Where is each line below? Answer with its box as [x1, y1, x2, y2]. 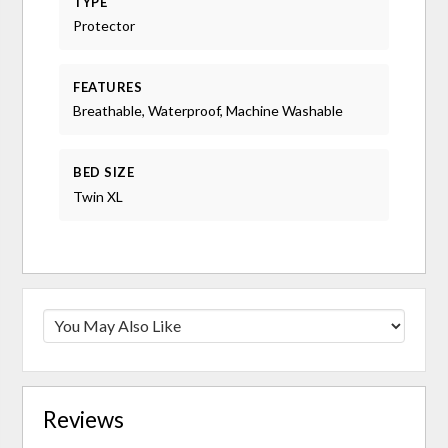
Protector [73, 17, 136, 35]
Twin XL [73, 187, 124, 205]
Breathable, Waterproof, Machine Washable [73, 102, 344, 120]
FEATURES [73, 79, 143, 96]
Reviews [43, 405, 125, 433]
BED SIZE [73, 164, 135, 181]
